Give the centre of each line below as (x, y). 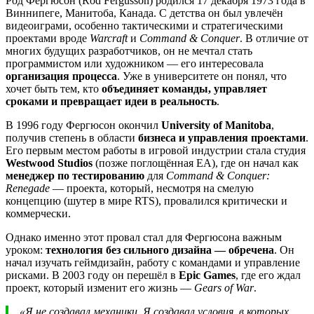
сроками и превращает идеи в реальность (111, 102)
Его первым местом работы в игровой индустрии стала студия (156, 151)
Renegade (28, 189)
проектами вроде (48, 39)
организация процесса (61, 76)
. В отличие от (274, 39)
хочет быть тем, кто (54, 89)
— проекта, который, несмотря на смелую (152, 189)
